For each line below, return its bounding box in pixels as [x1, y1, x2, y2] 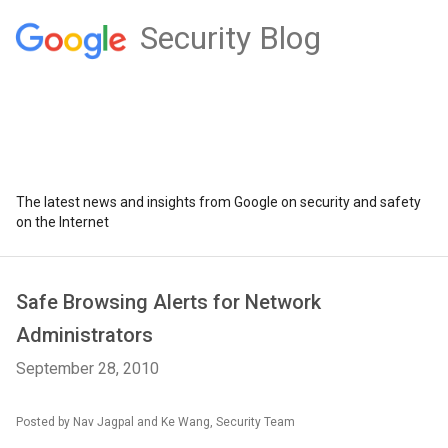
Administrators [16, 323, 153, 347]
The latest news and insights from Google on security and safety [16, 194, 421, 210]
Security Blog [139, 19, 321, 57]
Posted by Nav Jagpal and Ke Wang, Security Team [16, 415, 295, 429]
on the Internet [16, 214, 109, 230]
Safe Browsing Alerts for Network [16, 290, 321, 314]
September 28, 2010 [16, 359, 159, 378]
